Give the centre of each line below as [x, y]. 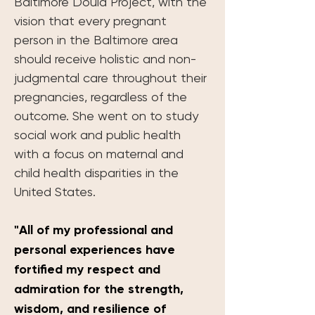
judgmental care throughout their [112, 77]
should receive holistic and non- [105, 58]
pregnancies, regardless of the [102, 96]
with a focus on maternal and [101, 153]
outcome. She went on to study [108, 115]
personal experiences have [96, 249]
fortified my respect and [89, 269]
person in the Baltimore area [98, 39]
